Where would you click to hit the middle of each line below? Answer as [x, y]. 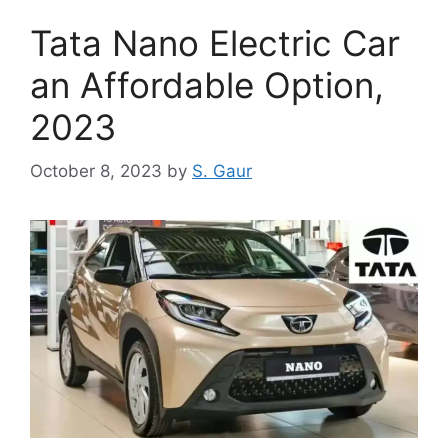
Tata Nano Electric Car [215, 42]
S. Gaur [222, 171]
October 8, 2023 [96, 171]
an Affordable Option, [207, 84]
